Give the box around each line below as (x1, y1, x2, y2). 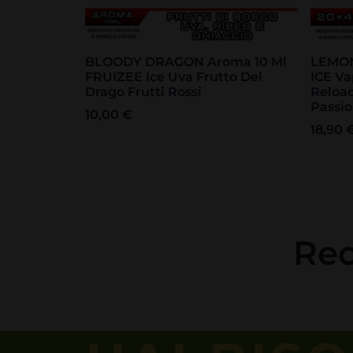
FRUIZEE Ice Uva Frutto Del (84, 69, 262, 85)
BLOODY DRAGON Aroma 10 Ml (84, 54, 287, 70)
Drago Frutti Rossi (84, 84, 202, 100)
